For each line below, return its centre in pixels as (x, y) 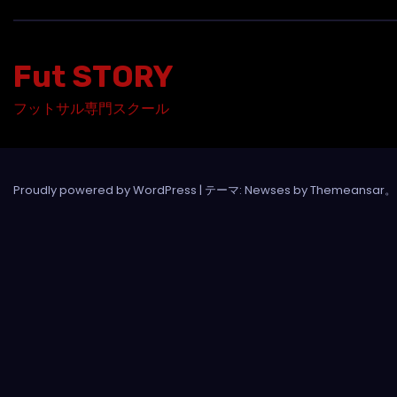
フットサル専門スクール (91, 108)
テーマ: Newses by (257, 190)
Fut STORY (93, 76)
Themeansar (347, 190)
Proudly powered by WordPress (106, 190)
